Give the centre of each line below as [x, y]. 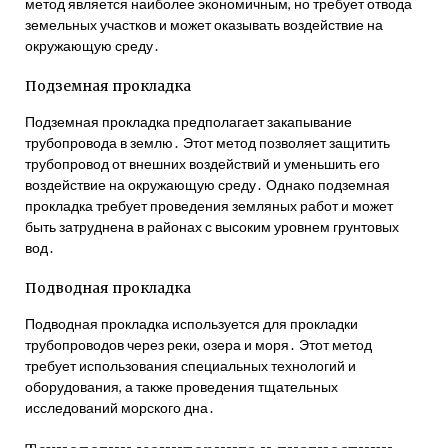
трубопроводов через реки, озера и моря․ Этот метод [198, 344]
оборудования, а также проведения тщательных [181, 386]
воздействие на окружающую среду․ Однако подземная [207, 184]
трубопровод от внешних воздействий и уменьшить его [202, 163]
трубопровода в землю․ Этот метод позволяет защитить [207, 142]
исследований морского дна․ [120, 407]
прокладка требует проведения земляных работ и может [209, 205]
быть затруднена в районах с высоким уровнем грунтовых [212, 226]
